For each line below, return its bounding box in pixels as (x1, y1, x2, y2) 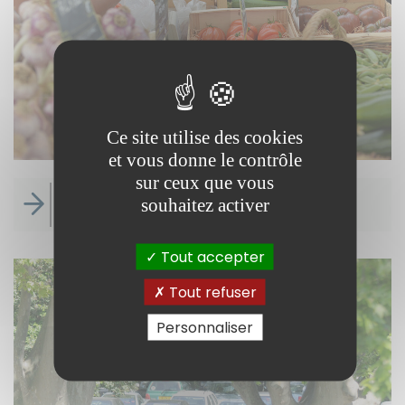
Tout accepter (156, 246, 265, 267)
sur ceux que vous (136, 171, 274, 193)
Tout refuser (165, 281, 257, 302)
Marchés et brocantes (65, 193, 259, 220)
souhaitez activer (140, 193, 269, 215)
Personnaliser (156, 316, 253, 337)
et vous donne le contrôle (108, 148, 302, 170)
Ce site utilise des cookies (107, 126, 303, 147)
